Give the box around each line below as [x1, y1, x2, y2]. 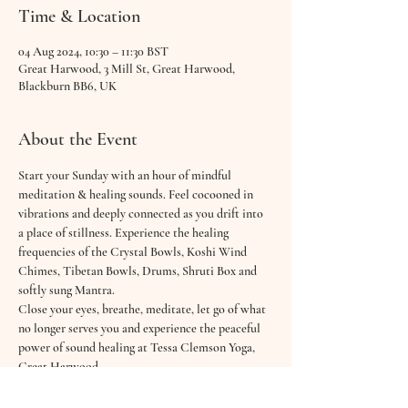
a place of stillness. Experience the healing [18, 225, 231, 240]
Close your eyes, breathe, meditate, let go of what [18, 301, 269, 317]
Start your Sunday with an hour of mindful [18, 168, 234, 183]
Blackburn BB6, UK [18, 78, 117, 94]
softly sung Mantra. [18, 282, 115, 298]
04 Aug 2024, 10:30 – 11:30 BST [18, 44, 168, 59]
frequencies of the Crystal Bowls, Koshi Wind [18, 244, 250, 260]
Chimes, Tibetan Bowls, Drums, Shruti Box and [18, 263, 260, 279]
